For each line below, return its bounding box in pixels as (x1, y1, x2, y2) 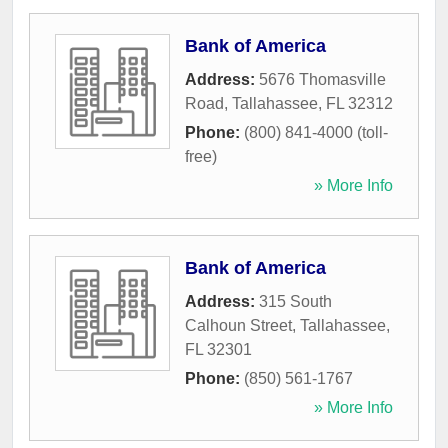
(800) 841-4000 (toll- (244, 124, 388, 142)
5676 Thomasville (259, 71, 386, 89)
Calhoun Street (185, 317, 292, 335)
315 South (259, 293, 332, 311)
